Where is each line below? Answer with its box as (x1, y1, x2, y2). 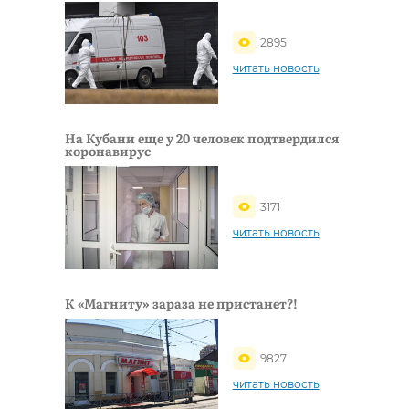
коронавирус (65, 142, 151, 161)
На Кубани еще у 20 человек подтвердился (65, 129, 339, 148)
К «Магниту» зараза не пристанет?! (65, 293, 298, 312)
